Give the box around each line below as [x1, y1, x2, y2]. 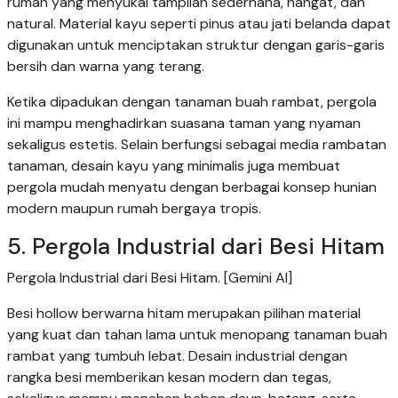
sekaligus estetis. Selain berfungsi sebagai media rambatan [7, 135, 386, 155]
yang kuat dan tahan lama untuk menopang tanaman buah [7, 325, 387, 345]
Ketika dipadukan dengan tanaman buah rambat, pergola [7, 92, 377, 112]
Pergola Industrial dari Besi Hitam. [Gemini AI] [7, 268, 292, 288]
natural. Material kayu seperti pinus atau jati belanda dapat [7, 14, 391, 34]
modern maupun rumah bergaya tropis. [7, 199, 261, 219]
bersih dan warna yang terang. [7, 57, 204, 76]
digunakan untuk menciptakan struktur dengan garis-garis [7, 36, 385, 55]
